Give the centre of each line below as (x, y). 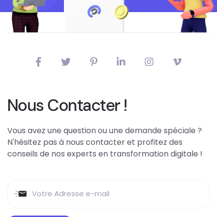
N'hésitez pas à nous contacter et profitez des (95, 142)
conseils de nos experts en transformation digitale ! (105, 154)
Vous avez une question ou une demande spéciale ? (105, 130)
